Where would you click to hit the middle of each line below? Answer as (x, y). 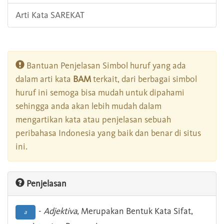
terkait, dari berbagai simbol (144, 79)
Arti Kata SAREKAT (50, 15)
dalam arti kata (44, 79)
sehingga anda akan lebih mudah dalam (88, 106)
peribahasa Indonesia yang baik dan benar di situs (108, 133)
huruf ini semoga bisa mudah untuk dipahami (100, 93)
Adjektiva (60, 211)
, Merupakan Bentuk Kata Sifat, (135, 211)
